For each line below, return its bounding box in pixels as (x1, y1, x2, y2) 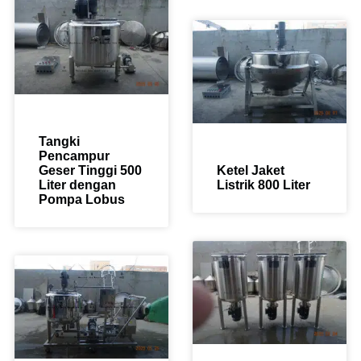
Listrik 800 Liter (217, 177, 310, 192)
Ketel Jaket (217, 163, 284, 177)
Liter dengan (39, 177, 116, 192)
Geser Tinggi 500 (39, 163, 142, 177)
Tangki (39, 134, 80, 148)
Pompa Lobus (39, 192, 125, 206)
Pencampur (39, 148, 110, 163)
